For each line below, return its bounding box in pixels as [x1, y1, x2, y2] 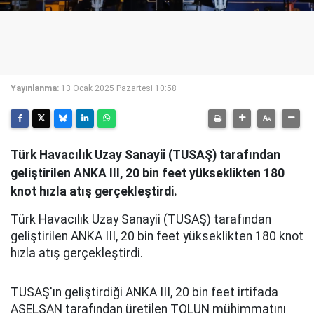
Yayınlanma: [11, 83, 59, 93]
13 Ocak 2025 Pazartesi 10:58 [61, 83, 177, 93]
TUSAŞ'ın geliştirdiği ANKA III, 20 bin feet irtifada [11, 285, 278, 299]
